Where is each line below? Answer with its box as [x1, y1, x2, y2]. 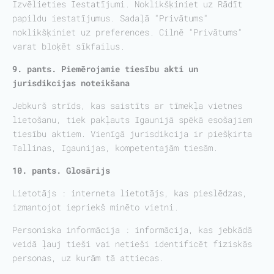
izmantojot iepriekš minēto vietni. [12, 201, 179, 213]
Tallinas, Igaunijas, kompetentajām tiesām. [12, 142, 218, 154]
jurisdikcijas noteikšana [12, 77, 130, 89]
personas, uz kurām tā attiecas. [12, 252, 164, 264]
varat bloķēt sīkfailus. [12, 40, 125, 52]
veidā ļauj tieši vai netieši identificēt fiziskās [12, 238, 252, 250]
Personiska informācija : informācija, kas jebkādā [12, 224, 252, 235]
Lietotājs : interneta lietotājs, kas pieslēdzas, [12, 187, 247, 199]
